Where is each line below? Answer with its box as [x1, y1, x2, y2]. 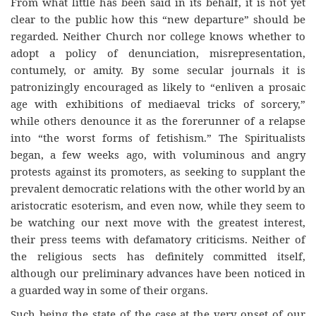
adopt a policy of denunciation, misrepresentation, [11, 45, 305, 60]
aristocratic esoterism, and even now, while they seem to [11, 197, 305, 212]
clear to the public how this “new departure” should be [11, 11, 305, 26]
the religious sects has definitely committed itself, [11, 248, 305, 263]
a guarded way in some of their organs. [11, 282, 208, 297]
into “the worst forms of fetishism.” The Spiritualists [11, 130, 305, 145]
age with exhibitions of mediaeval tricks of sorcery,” [11, 96, 305, 111]
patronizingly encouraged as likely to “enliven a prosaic [11, 79, 305, 94]
